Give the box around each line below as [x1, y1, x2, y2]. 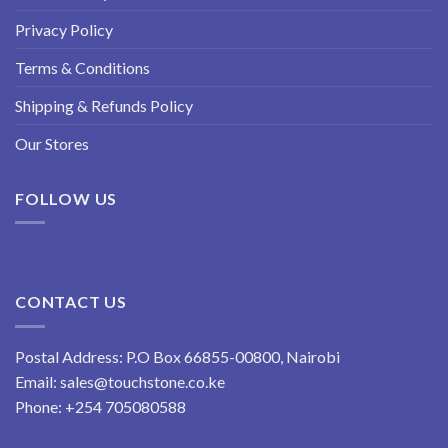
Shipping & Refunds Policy [15, 95, 193, 115]
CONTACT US [15, 292, 127, 312]
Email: [15, 371, 60, 391]
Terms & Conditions [15, 57, 150, 77]
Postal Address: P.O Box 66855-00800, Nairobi [15, 346, 340, 366]
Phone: [15, 396, 65, 416]
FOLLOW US [15, 188, 118, 208]
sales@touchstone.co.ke [60, 371, 225, 391]
